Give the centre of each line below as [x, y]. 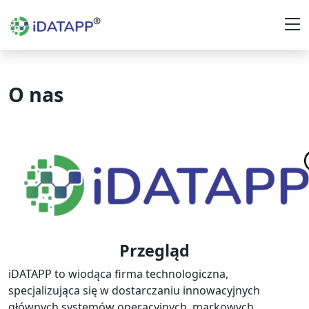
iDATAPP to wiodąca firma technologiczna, [118, 274]
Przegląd [154, 250]
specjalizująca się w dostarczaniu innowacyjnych [134, 290]
